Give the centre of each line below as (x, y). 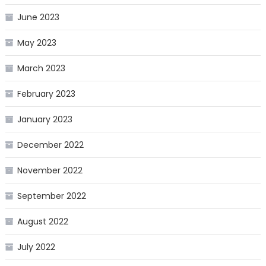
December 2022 (50, 145)
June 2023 (38, 18)
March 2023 (41, 69)
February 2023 (46, 94)
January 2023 (45, 120)
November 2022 (50, 171)
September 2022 (51, 196)
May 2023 (37, 43)
